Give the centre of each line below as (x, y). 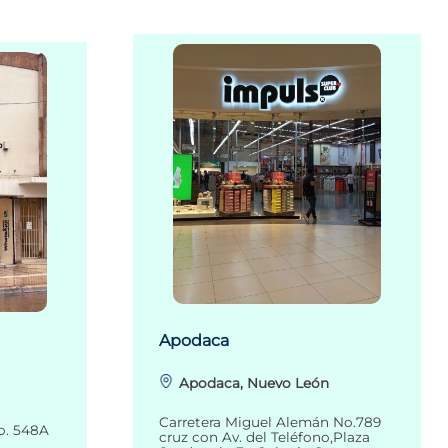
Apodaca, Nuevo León (254, 383)
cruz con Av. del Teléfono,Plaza (264, 437)
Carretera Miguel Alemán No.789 (270, 422)
